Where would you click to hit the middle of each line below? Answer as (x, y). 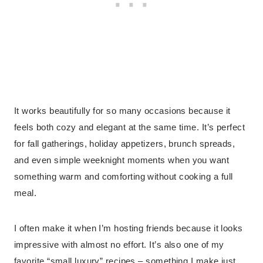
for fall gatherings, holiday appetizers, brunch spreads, (125, 144)
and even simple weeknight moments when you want (122, 160)
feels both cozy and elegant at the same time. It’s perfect (130, 127)
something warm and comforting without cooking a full (124, 177)
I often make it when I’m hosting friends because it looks (129, 228)
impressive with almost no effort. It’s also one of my (119, 245)
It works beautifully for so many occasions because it (122, 111)
